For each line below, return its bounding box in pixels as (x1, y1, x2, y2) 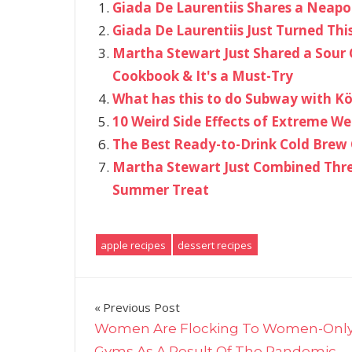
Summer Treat (112, 180, 209, 199)
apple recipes (101, 237, 166, 252)
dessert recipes (178, 237, 252, 252)
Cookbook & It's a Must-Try (112, 66, 293, 85)
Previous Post (103, 299, 180, 315)
